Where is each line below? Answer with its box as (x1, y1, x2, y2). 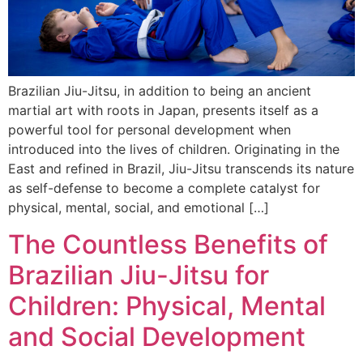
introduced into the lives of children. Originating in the (8, 141, 340, 158)
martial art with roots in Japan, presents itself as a (8, 102, 318, 119)
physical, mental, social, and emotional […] (8, 199, 269, 216)
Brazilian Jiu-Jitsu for (8, 258, 269, 291)
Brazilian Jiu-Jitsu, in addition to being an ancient (8, 83, 311, 100)
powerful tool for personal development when (8, 122, 291, 139)
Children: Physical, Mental (8, 289, 326, 322)
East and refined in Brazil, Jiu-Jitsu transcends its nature (8, 160, 354, 177)
